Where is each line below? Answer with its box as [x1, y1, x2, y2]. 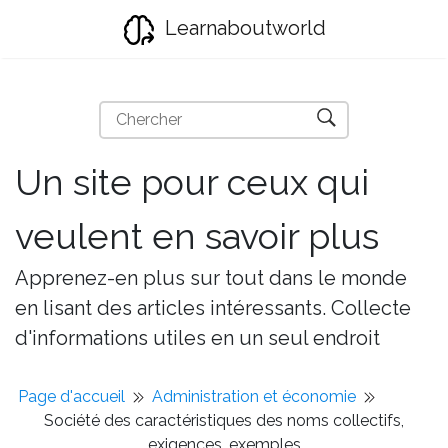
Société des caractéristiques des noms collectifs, [44, 411, 404, 430]
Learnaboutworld [159, 16, 326, 40]
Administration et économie [152, 387, 356, 406]
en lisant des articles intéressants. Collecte [15, 296, 411, 320]
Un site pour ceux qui [15, 161, 369, 203]
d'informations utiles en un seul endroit [15, 326, 380, 350]
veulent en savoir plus [15, 215, 379, 257]
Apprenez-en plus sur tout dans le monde [15, 266, 407, 290]
